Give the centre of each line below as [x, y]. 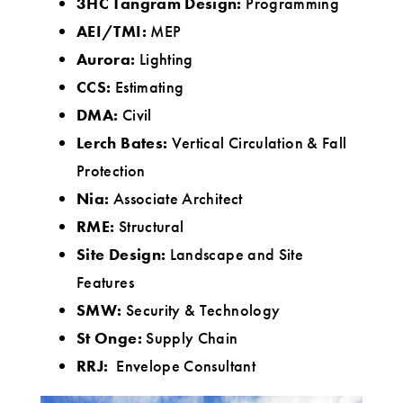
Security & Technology [203, 310]
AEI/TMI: [114, 31]
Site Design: [123, 255]
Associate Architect [178, 199]
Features [105, 282]
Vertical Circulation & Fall [259, 143]
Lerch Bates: [124, 143]
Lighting [166, 59]
